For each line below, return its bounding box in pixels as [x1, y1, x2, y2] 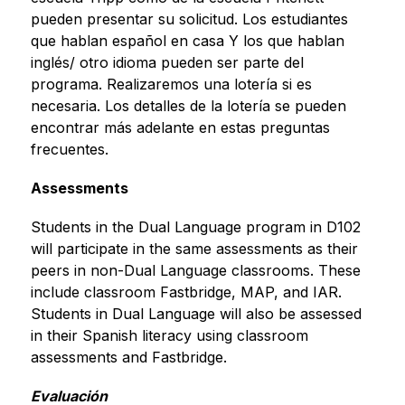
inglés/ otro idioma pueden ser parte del [30, 52, 304, 71]
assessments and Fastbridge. [30, 347, 227, 366]
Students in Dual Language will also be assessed [30, 304, 362, 323]
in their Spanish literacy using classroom [30, 325, 308, 344]
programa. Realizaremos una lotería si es [30, 74, 312, 93]
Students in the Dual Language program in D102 [30, 217, 361, 236]
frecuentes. [30, 139, 108, 158]
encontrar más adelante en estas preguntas [30, 118, 330, 137]
